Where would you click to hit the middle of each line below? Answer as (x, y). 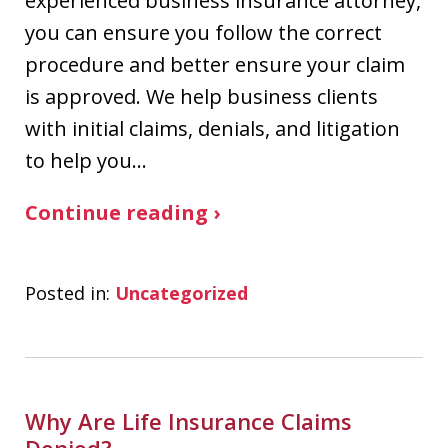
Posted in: (67, 293)
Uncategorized (181, 293)
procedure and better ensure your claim (215, 64)
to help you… (86, 160)
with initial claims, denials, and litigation (212, 128)
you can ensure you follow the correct (203, 32)
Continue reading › (122, 212)
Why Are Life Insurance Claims (188, 421)
